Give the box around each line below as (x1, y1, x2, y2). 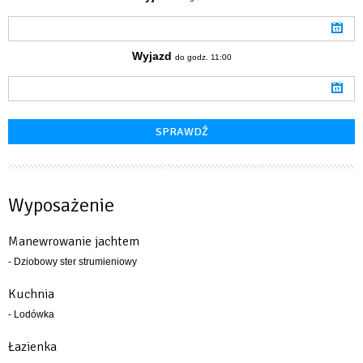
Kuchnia (8, 285, 54, 302)
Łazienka (8, 338, 57, 355)
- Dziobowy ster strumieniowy (8, 255, 137, 267)
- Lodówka (8, 308, 54, 320)
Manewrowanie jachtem (8, 233, 139, 250)
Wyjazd (131, 49, 172, 62)
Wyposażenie (8, 192, 114, 217)
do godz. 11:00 (174, 52, 232, 62)
